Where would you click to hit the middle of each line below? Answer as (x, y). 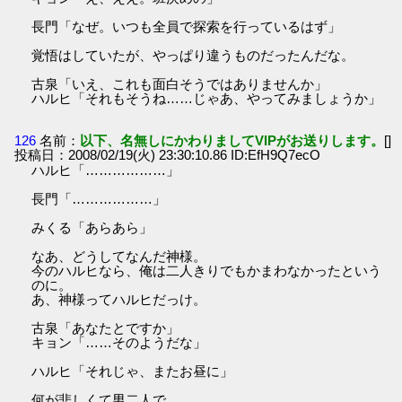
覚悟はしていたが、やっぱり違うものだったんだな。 (193, 56)
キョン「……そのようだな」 (119, 343)
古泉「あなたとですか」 (106, 328)
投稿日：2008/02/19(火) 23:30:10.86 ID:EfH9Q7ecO (168, 155)
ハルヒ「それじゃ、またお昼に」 (133, 371)
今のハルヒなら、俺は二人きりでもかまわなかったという (207, 271)
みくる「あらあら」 (92, 228)
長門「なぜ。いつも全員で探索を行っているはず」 (187, 27)
